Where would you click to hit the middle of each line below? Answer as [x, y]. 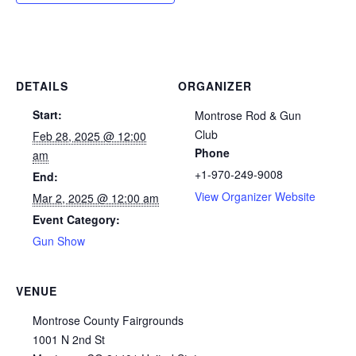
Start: [47, 115]
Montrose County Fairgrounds [108, 321]
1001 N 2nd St [69, 340]
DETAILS [42, 86]
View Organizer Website [255, 197]
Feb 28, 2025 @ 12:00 [89, 136]
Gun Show [59, 241]
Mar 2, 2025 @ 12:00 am [96, 198]
